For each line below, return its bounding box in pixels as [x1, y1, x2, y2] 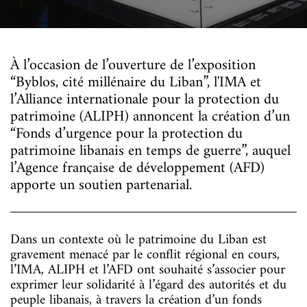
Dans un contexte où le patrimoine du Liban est [10, 228, 267, 252]
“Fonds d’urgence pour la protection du [10, 121, 243, 147]
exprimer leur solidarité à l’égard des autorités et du [10, 273, 286, 297]
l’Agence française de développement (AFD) [10, 155, 265, 182]
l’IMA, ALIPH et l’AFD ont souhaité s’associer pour [10, 258, 285, 282]
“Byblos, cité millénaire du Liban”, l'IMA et [10, 69, 261, 96]
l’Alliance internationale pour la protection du [10, 86, 279, 113]
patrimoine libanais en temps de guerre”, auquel [10, 138, 291, 164]
